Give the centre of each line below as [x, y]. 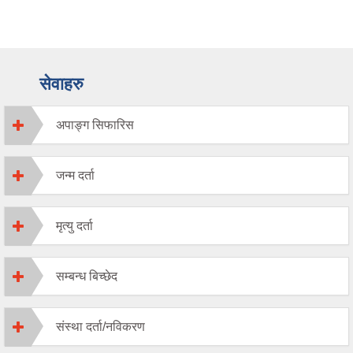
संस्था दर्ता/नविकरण [100, 326]
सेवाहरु [61, 84]
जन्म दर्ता [75, 175]
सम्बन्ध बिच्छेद [87, 276]
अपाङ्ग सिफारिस [95, 124]
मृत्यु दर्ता [74, 225]
